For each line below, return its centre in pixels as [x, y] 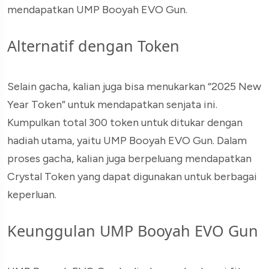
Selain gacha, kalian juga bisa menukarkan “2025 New [134, 87]
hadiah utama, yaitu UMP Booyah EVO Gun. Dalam [127, 141]
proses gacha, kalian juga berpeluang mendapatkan [129, 159]
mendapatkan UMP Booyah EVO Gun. [97, 10]
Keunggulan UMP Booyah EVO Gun [133, 231]
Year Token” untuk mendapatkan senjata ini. [112, 105]
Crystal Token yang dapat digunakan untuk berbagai [132, 177]
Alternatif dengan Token [93, 46]
